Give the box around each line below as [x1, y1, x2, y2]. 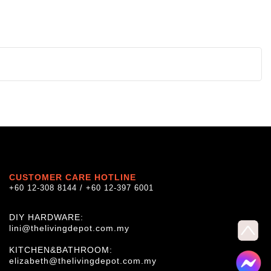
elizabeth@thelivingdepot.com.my [9, 255, 157, 266]
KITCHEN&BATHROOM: [9, 244, 113, 255]
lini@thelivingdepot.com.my [9, 223, 129, 233]
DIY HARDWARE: [9, 212, 83, 222]
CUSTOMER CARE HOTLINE [9, 172, 136, 182]
